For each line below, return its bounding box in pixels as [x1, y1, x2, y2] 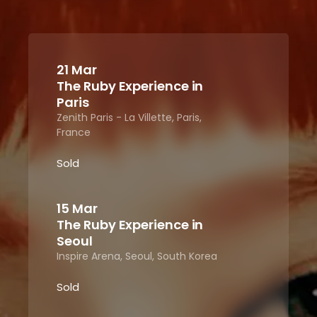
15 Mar [57, 200, 98, 217]
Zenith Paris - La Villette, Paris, [57, 110, 202, 125]
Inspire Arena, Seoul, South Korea [57, 249, 218, 263]
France [57, 125, 91, 139]
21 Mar [57, 61, 97, 79]
